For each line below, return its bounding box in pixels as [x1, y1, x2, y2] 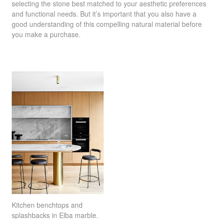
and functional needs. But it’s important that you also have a [12, 9, 197, 19]
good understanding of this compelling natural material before [12, 19, 202, 29]
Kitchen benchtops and [12, 200, 83, 210]
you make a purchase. [12, 29, 83, 40]
